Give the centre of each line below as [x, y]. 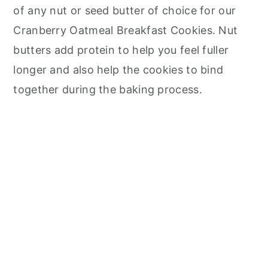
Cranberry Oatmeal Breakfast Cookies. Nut [126, 31]
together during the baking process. [108, 90]
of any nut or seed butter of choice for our [125, 11]
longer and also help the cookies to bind [118, 70]
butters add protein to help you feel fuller [121, 50]
